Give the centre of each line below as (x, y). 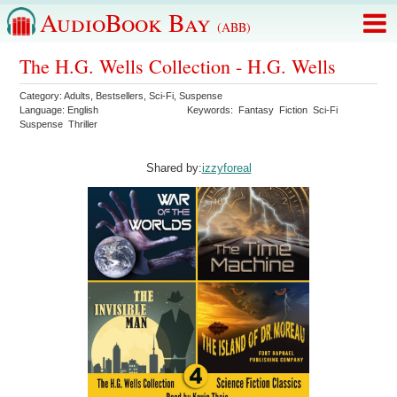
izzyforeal (226, 168)
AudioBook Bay (128, 22)
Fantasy (257, 110)
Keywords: (213, 110)
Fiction (294, 110)
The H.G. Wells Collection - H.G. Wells (178, 66)
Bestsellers (120, 96)
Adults (78, 96)
